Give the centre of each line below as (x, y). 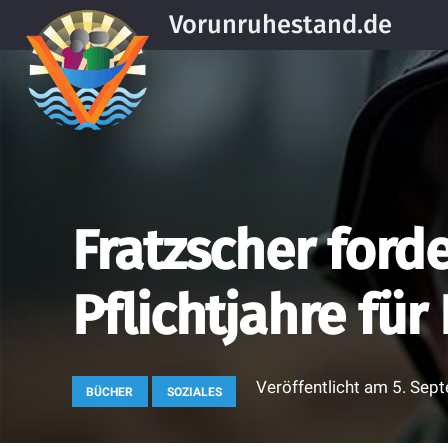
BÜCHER (110, 391)
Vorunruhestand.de (280, 24)
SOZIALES (194, 391)
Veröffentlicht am (324, 386)
